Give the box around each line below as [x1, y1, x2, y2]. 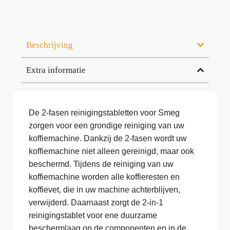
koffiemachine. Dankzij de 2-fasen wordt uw [29, 134, 187, 143]
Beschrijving [26, 40, 73, 50]
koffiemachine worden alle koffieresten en [29, 172, 180, 182]
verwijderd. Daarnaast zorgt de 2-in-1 [29, 198, 163, 207]
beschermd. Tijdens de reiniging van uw [29, 160, 174, 169]
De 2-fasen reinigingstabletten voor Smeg [29, 108, 180, 118]
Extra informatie [26, 65, 86, 75]
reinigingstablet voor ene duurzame [29, 211, 157, 220]
